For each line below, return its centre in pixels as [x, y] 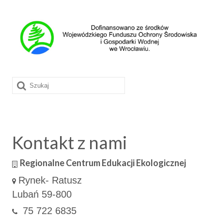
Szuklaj [28, 84]
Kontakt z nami [70, 143]
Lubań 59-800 [42, 194]
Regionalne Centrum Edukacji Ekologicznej [103, 163]
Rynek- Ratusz [50, 180]
